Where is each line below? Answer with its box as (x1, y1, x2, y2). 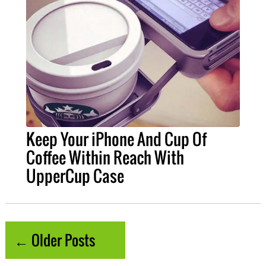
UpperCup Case (26, 164, 124, 188)
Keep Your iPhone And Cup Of (26, 127, 207, 151)
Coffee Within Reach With (26, 145, 184, 170)
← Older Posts (14, 229, 95, 251)
